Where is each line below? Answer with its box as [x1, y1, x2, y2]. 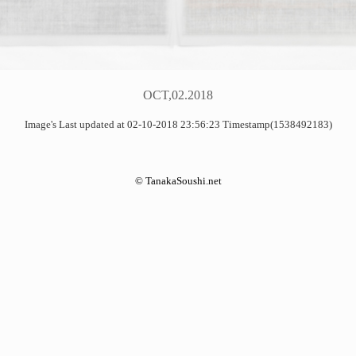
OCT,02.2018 [143, 88, 213, 103]
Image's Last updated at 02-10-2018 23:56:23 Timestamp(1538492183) [24, 119, 332, 131]
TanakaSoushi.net [145, 174, 222, 187]
